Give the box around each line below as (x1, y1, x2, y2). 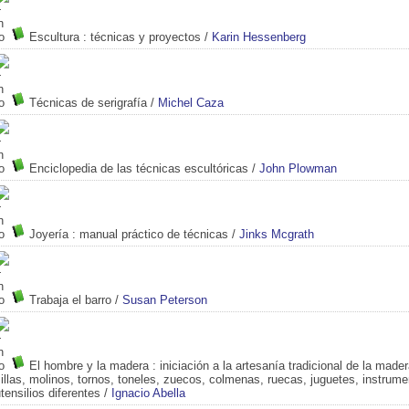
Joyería (29, 226, 68, 241)
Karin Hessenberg (212, 29, 306, 44)
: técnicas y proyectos (79, 29, 201, 44)
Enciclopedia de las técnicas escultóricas (29, 161, 248, 175)
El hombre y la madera (29, 358, 149, 372)
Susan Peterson (122, 292, 207, 307)
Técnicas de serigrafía (29, 95, 147, 110)
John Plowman (259, 161, 337, 175)
